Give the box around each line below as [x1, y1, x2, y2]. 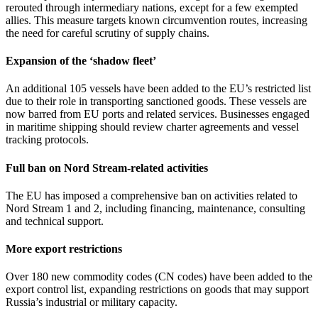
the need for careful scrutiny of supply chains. [6, 26, 209, 39]
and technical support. [6, 214, 104, 227]
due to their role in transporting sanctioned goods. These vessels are [6, 95, 307, 108]
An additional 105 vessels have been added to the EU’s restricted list [6, 82, 311, 95]
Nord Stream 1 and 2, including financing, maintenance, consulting [6, 202, 305, 214]
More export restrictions [6, 243, 122, 256]
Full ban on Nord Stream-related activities [6, 161, 208, 174]
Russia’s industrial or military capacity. [6, 296, 177, 309]
